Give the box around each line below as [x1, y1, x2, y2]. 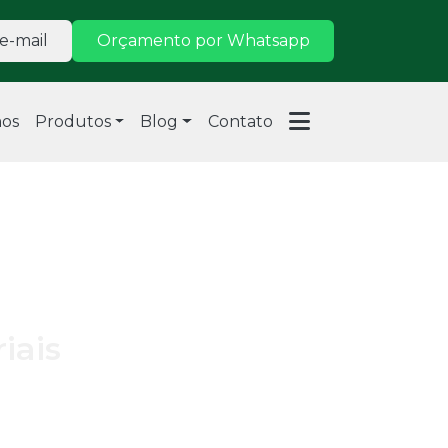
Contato [208, 112, 273, 132]
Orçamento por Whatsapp [96, 31, 310, 51]
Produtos [34, 112, 111, 132]
